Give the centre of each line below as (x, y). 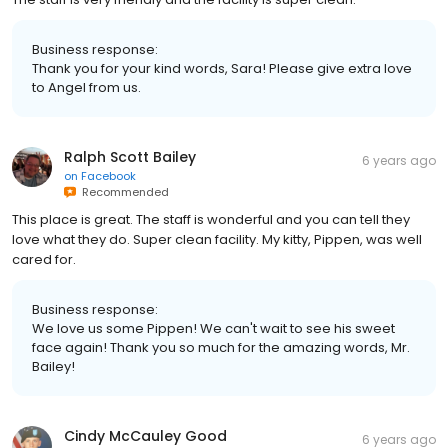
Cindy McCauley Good (145, 435)
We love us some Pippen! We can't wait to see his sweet (213, 328)
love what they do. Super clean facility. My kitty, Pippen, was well (217, 239)
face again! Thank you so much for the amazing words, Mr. (221, 347)
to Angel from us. (86, 87)
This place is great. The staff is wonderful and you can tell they (211, 219)
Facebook (108, 175)
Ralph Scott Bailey (130, 156)
